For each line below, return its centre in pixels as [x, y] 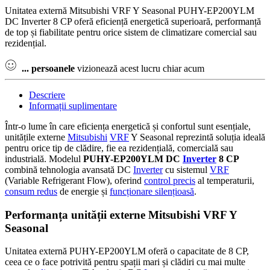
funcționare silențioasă [152, 191]
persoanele [53, 68]
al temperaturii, [225, 180]
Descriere [47, 95]
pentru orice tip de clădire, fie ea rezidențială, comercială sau [119, 148]
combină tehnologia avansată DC [69, 169]
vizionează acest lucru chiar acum [140, 68]
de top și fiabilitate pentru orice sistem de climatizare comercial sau [131, 32]
